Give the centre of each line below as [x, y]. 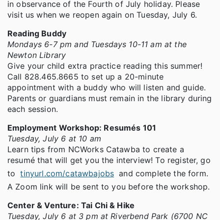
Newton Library [37, 55]
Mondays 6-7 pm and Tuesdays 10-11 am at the [97, 44]
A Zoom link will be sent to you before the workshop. [109, 186]
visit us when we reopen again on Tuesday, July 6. [102, 14]
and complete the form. [162, 173]
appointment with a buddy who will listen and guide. [107, 87]
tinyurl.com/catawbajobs [67, 173]
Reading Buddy [37, 33]
